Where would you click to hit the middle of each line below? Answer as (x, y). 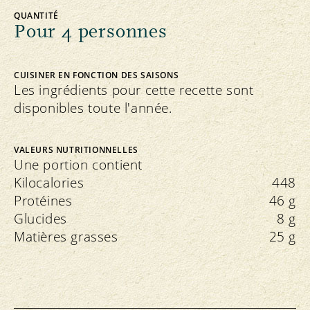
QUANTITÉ (36, 16)
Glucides (40, 219)
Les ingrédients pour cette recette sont (134, 90)
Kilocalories (49, 183)
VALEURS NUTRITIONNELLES (76, 150)
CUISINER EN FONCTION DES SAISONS (97, 75)
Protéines (43, 201)
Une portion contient (78, 165)
